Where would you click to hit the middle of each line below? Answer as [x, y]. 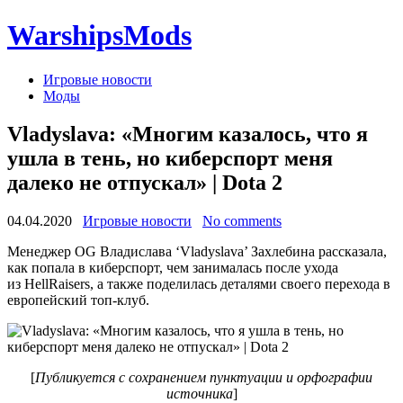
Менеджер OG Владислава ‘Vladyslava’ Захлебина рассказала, [197, 251]
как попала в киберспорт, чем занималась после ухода [173, 267]
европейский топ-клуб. [78, 300]
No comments [242, 220]
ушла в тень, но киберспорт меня [170, 158]
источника [199, 393]
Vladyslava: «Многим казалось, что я [188, 134]
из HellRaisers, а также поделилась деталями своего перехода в [199, 283]
